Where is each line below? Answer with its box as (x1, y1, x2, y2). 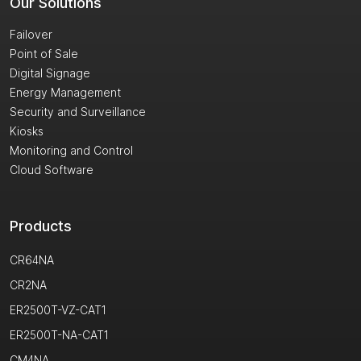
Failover (10, 27, 52, 42)
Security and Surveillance (10, 105, 146, 119)
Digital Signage (10, 66, 90, 81)
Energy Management (10, 85, 121, 100)
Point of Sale (10, 47, 78, 61)
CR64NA (10, 253, 54, 268)
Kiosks (10, 124, 44, 139)
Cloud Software (10, 163, 93, 177)
